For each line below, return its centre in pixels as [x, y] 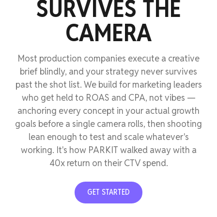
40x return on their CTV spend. [108, 163]
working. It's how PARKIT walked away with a [108, 150]
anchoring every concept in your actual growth [108, 110]
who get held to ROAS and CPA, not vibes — [108, 97]
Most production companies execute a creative [108, 58]
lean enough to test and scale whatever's [108, 137]
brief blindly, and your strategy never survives [108, 71]
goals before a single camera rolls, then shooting [108, 124]
